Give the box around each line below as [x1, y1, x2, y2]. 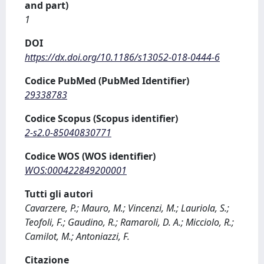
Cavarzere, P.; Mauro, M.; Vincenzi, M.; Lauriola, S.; [25, 202, 229, 214]
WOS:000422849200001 [25, 164, 127, 177]
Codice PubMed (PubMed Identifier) [25, 74, 189, 87]
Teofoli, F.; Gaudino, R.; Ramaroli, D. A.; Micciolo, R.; [25, 216, 234, 229]
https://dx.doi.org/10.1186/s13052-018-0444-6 [25, 51, 220, 64]
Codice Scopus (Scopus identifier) [25, 112, 178, 125]
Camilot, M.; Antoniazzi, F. [25, 230, 130, 243]
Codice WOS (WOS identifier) [25, 150, 156, 163]
